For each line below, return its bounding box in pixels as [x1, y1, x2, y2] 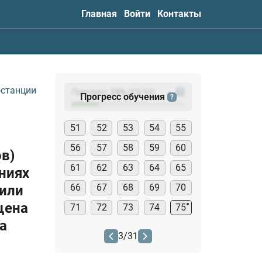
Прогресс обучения [80, 91, 167, 102]
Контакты [157, 8, 201, 19]
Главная [81, 8, 117, 19]
